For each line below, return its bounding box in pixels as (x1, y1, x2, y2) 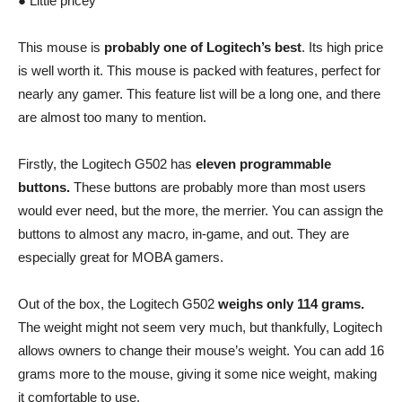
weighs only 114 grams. (218, 295, 364, 311)
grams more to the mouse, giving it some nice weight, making (18, 365, 377, 381)
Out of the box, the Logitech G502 (18, 295, 218, 311)
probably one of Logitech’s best (104, 39, 301, 55)
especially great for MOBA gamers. (18, 249, 223, 265)
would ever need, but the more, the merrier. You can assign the (18, 202, 383, 218)
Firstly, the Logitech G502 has (18, 155, 196, 171)
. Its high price (301, 39, 383, 55)
